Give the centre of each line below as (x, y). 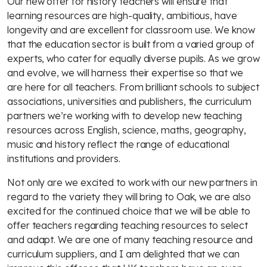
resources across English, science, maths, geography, (127, 130)
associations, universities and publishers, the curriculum (129, 101)
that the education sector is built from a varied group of (131, 44)
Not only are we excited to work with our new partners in (132, 182)
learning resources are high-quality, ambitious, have (122, 15)
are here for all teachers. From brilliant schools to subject (133, 87)
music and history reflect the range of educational (119, 144)
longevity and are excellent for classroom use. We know (131, 30)
